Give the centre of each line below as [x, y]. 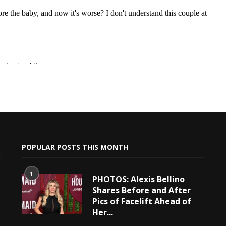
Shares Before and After [141, 190]
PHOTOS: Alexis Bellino [138, 179]
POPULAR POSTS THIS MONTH [75, 147]
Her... [102, 212]
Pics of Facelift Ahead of [142, 201]
